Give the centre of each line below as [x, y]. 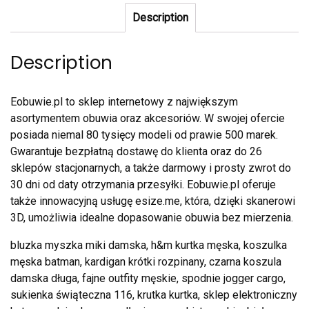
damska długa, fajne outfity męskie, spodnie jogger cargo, [148, 279]
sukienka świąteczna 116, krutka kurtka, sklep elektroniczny [154, 295]
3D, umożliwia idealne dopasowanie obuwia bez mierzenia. [152, 218]
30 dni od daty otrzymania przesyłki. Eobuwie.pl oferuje [143, 185]
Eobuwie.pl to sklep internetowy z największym [124, 102]
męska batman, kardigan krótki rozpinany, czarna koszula [146, 262]
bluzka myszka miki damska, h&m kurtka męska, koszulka [149, 246]
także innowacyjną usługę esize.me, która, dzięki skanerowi [153, 201]
